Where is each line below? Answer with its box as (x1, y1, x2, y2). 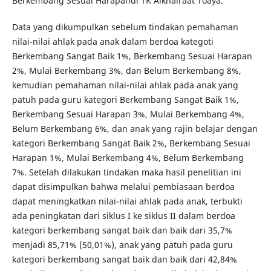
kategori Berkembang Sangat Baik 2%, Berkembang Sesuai (11, 137, 250, 149)
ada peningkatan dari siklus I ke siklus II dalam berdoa (11, 210, 235, 222)
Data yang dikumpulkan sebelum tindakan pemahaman (11, 21, 238, 33)
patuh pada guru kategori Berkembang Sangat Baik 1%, (11, 94, 239, 106)
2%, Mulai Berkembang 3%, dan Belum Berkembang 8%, (11, 65, 241, 77)
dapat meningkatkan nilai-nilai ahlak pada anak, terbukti (11, 195, 243, 207)
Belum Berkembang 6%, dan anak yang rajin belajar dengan (11, 123, 258, 135)
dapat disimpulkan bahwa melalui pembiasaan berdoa (11, 181, 235, 193)
